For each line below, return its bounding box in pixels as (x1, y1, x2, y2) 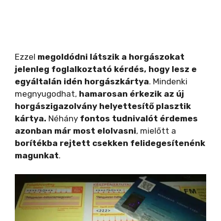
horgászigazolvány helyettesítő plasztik (15, 101, 191, 111)
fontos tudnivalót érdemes (80, 113, 198, 123)
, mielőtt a (136, 125, 176, 136)
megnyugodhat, (15, 88, 79, 99)
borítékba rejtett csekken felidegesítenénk (15, 138, 205, 148)
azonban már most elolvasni (15, 125, 136, 136)
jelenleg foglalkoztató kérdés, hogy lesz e (15, 64, 197, 74)
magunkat (15, 150, 59, 160)
